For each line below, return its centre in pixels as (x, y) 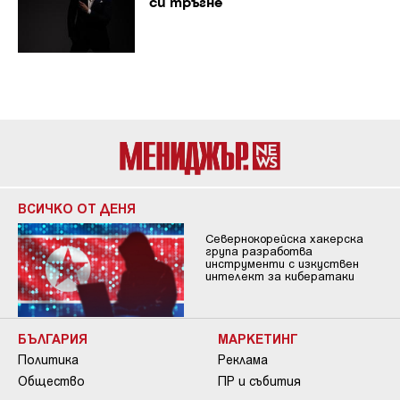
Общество (51, 380)
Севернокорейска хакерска (284, 239)
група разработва (258, 251)
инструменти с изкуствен (282, 264)
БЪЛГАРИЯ (53, 338)
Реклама (243, 359)
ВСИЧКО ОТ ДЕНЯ (77, 208)
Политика (48, 359)
